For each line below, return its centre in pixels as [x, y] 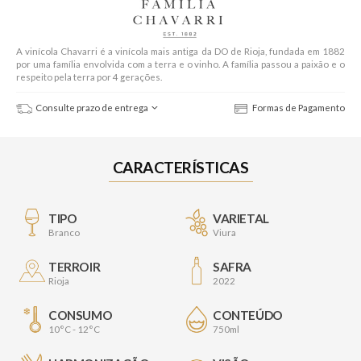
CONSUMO [81, 315]
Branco [64, 233]
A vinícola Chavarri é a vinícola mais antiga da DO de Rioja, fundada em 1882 [180, 52]
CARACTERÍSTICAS [180, 168]
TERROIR [75, 267]
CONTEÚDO [248, 315]
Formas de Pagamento [298, 108]
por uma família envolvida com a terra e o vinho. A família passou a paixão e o [180, 64]
